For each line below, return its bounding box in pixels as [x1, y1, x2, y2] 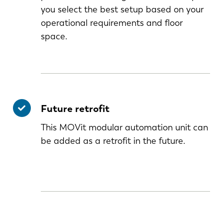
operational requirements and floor [40, 17, 183, 29]
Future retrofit [40, 103, 112, 115]
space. [40, 31, 67, 42]
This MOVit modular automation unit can [40, 122, 208, 133]
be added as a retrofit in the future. [40, 135, 185, 147]
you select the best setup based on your [40, 4, 204, 15]
